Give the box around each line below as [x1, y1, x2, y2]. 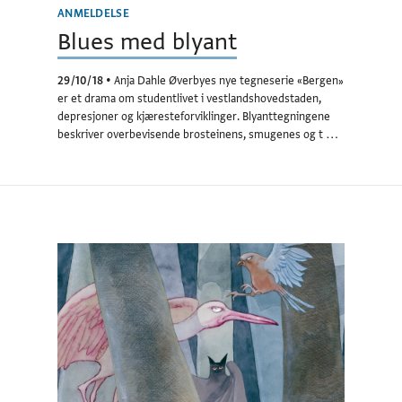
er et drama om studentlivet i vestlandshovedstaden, [57, 91, 321, 106]
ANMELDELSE [57, 5, 129, 21]
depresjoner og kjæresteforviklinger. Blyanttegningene [57, 109, 330, 124]
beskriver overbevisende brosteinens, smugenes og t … [57, 127, 338, 142]
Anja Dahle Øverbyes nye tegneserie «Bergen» [114, 73, 345, 88]
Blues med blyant [57, 27, 237, 57]
